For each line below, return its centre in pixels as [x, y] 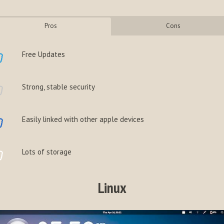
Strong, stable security [58, 87]
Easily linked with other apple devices [83, 119]
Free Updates [43, 54]
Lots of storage [47, 152]
